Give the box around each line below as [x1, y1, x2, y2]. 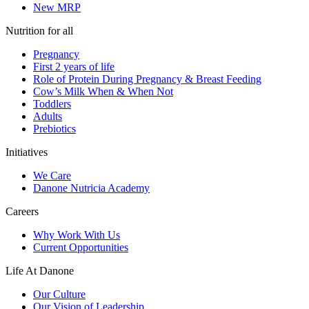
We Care [33, 170, 71, 182]
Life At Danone [6, 265, 74, 277]
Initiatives [6, 146, 48, 159]
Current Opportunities [33, 241, 128, 254]
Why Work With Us [33, 229, 120, 241]
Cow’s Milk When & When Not [33, 86, 173, 98]
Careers [6, 206, 39, 218]
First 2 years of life [33, 61, 114, 73]
